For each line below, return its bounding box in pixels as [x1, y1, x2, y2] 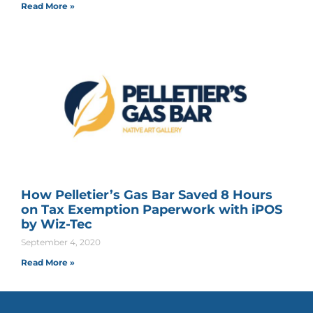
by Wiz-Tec [21, 217, 92, 233]
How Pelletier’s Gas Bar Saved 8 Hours [21, 187, 272, 203]
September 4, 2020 [21, 237, 101, 248]
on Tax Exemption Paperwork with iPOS [21, 202, 282, 218]
